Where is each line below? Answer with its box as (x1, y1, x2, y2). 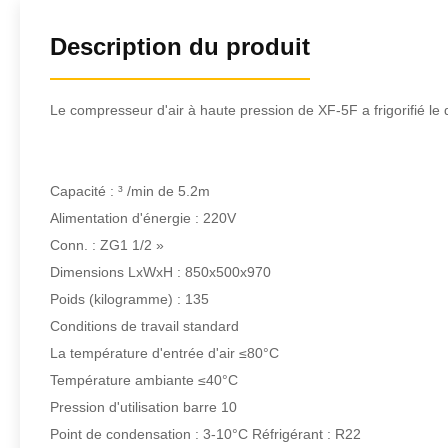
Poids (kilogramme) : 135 (50, 291, 209, 307)
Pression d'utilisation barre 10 (50, 399, 237, 415)
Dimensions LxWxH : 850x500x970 (50, 264, 271, 280)
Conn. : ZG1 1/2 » (50, 237, 164, 253)
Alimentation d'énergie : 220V (50, 210, 236, 226)
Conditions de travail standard (50, 318, 239, 334)
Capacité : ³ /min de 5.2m (50, 183, 210, 199)
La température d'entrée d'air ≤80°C (50, 345, 279, 361)
